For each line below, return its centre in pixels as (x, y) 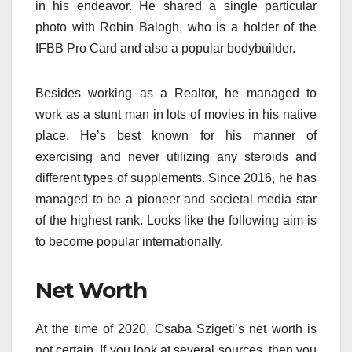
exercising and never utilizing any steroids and (176, 157)
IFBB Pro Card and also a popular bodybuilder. (165, 49)
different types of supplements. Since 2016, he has (176, 178)
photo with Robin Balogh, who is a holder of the (176, 27)
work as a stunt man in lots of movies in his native (176, 115)
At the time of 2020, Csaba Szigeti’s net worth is (176, 329)
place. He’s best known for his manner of (176, 136)
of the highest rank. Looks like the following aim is (176, 221)
